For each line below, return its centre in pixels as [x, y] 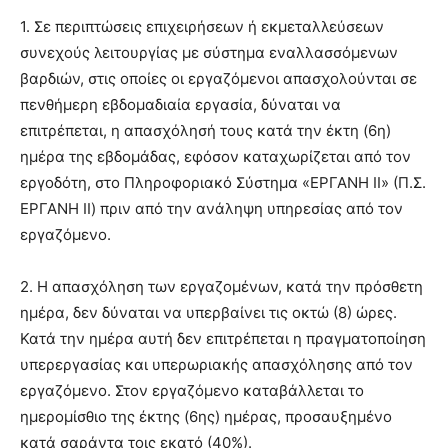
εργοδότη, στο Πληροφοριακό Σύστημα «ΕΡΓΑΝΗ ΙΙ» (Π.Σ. [223, 183]
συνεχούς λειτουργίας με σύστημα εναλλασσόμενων [209, 53]
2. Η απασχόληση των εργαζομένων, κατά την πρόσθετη [221, 287]
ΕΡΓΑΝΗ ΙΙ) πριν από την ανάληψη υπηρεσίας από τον [211, 209]
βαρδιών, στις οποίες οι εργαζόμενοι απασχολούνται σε [218, 79]
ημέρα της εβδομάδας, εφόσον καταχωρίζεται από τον [215, 157]
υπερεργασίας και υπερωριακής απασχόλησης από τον [216, 365]
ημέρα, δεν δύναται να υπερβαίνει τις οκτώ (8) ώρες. [208, 313]
